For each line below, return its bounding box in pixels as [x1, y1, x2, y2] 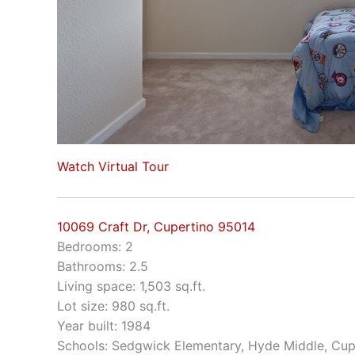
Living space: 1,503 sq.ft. [57, 277, 205, 294]
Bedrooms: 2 [57, 238, 133, 254]
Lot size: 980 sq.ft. [57, 297, 170, 314]
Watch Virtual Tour [57, 158, 169, 174]
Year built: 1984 [57, 317, 151, 334]
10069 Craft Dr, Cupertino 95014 [57, 218, 255, 235]
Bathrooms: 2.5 [57, 258, 148, 274]
